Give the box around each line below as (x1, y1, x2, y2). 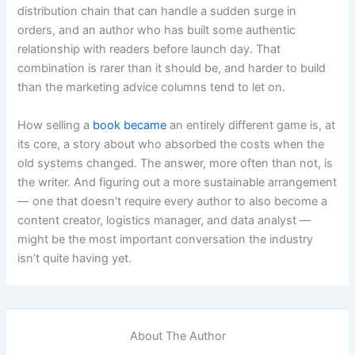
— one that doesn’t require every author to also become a (17, 193, 328, 208)
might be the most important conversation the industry (17, 231, 314, 246)
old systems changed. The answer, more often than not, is (17, 155, 334, 170)
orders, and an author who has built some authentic (17, 23, 296, 38)
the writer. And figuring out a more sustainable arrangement (17, 174, 338, 189)
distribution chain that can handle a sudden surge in (17, 4, 297, 19)
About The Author (129, 328, 226, 343)
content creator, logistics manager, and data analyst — (17, 212, 312, 227)
